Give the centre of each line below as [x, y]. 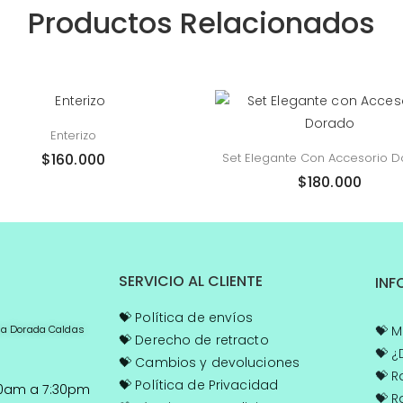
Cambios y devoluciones [216, 362]
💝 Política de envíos [186, 317]
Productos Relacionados [201, 22]
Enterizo [73, 135]
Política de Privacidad [205, 385]
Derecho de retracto [200, 340]
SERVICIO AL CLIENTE [191, 281]
